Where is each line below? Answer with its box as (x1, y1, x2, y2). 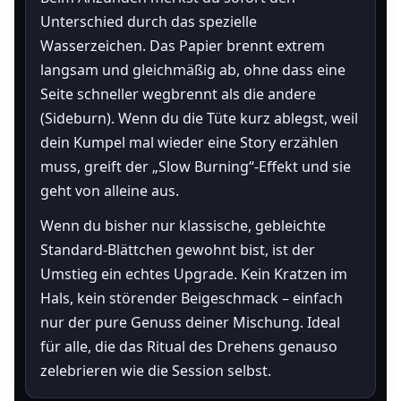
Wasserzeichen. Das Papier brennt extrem (40, 36, 325, 55)
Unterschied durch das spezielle (40, 12, 257, 31)
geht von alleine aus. (40, 181, 179, 200)
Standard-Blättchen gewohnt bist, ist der (40, 240, 315, 260)
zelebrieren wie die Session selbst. (40, 361, 271, 380)
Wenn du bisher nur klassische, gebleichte (40, 216, 326, 235)
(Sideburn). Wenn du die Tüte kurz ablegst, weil (40, 108, 358, 128)
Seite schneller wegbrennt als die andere (40, 84, 316, 104)
